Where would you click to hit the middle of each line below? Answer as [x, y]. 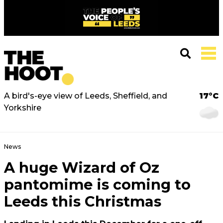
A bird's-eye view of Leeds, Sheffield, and [86, 96]
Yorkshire [23, 108]
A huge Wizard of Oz [82, 167]
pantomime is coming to [97, 184]
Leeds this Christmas [83, 201]
